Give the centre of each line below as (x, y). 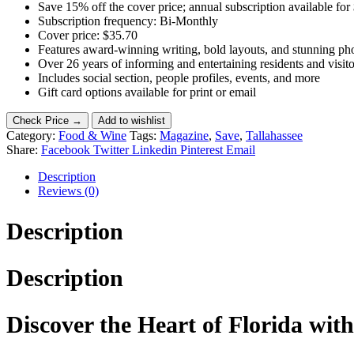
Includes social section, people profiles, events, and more (179, 78)
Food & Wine (92, 136)
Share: (22, 150)
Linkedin (154, 150)
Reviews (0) (68, 191)
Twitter (111, 150)
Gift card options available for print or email (147, 92)
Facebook (66, 150)
